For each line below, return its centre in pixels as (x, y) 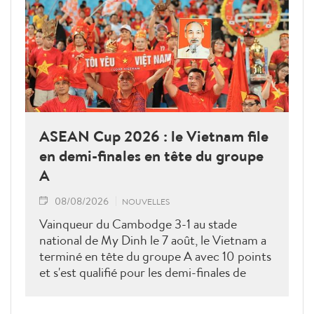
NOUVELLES (146, 201)
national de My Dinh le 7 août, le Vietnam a (153, 240)
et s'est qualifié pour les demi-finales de (143, 272)
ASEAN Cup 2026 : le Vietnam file (154, 136)
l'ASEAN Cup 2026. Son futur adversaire (148, 288)
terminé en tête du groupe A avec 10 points (155, 256)
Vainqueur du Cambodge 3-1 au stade (138, 224)
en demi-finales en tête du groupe (151, 155)
